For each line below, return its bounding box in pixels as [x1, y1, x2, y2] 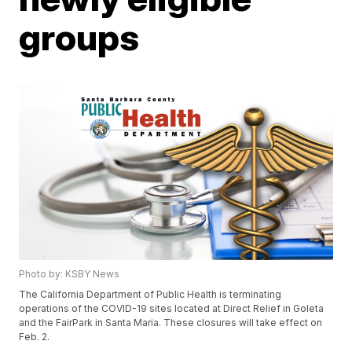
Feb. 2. [19, 331, 50, 343]
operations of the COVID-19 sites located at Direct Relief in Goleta [19, 302, 324, 315]
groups [19, 15, 140, 59]
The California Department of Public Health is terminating [19, 288, 282, 301]
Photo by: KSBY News [19, 268, 120, 280]
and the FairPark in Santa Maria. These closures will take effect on [19, 317, 323, 329]
